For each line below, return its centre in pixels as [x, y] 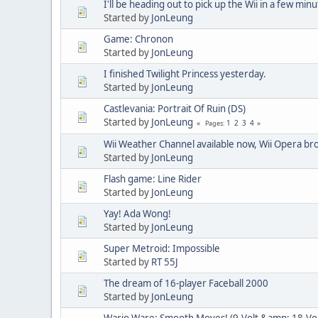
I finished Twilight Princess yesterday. [185, 73]
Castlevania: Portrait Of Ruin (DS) [175, 108]
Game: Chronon [138, 39]
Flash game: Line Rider [153, 179]
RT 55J [165, 262]
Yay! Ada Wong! [137, 213]
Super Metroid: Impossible [162, 248]
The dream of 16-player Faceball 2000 [186, 283]
